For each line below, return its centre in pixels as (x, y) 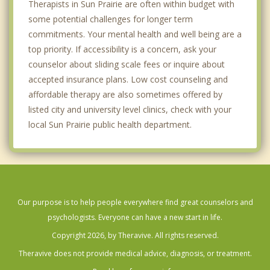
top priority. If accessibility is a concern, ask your (122, 49)
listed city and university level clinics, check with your (130, 110)
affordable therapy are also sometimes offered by (125, 95)
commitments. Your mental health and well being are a (135, 34)
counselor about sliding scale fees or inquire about (127, 64)
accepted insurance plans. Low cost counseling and (128, 80)
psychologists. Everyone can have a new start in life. (135, 218)
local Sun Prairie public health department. (110, 125)
